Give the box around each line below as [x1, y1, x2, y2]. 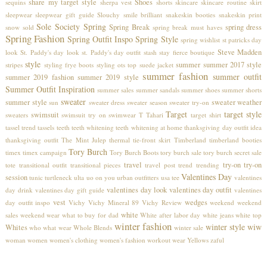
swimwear [108, 110, 136, 119]
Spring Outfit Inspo [67, 33, 133, 45]
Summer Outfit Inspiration [5, 83, 95, 95]
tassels [38, 122, 55, 132]
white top [235, 210, 262, 219]
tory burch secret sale [203, 147, 262, 157]
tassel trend [5, 122, 36, 132]
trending [196, 160, 220, 169]
